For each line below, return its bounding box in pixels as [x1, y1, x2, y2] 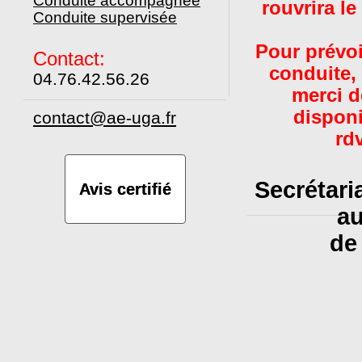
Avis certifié [79, 180, 171, 198]
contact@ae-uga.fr [33, 108, 176, 128]
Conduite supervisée [33, 9, 177, 26]
